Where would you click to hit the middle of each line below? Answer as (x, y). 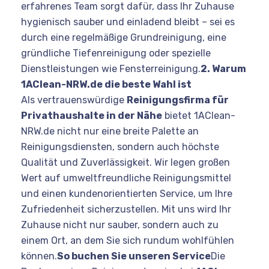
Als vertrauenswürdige (74, 100)
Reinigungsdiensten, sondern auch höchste (120, 147)
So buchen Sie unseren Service (134, 256)
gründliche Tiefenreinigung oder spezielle (116, 53)
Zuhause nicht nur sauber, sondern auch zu (120, 225)
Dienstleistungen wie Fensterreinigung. (111, 68)
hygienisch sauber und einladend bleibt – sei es (128, 22)
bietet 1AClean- (199, 115)
